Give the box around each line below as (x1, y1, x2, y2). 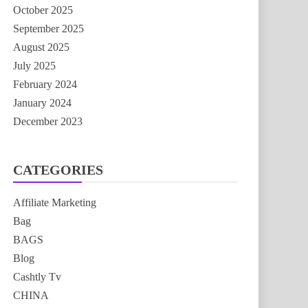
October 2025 (13, 4, 73, 16)
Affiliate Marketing (13, 197, 96, 208)
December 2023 (13, 115, 82, 127)
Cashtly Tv (13, 271, 61, 283)
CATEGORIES (13, 162, 103, 177)
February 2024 (13, 78, 77, 90)
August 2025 (13, 41, 69, 53)
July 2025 (13, 60, 56, 71)
